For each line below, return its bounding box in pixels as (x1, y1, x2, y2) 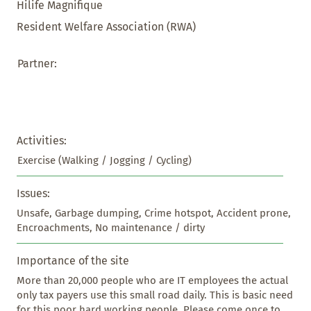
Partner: (17, 57, 57, 71)
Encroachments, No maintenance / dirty (16, 221, 205, 234)
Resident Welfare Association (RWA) (16, 19, 196, 33)
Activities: (17, 133, 67, 147)
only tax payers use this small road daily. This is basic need (16, 288, 293, 301)
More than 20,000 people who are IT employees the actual (16, 274, 288, 287)
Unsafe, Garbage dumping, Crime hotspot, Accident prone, (16, 206, 291, 219)
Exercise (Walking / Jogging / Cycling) (17, 153, 192, 167)
